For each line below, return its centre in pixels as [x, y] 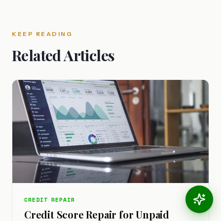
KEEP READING [42, 34]
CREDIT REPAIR [50, 199]
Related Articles [63, 55]
